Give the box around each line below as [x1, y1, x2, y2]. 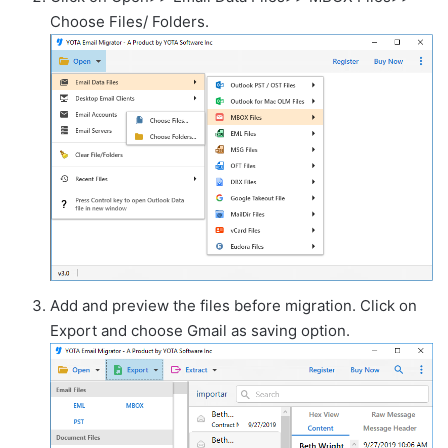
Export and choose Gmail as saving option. [50, 321, 350, 341]
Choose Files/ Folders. [50, 12, 209, 31]
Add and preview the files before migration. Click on [50, 296, 417, 316]
